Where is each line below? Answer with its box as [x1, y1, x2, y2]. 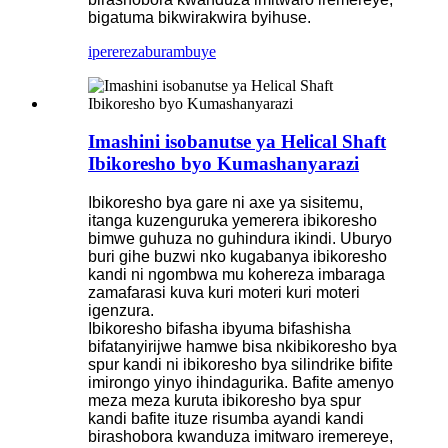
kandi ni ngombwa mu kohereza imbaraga [88, 266, 385, 284]
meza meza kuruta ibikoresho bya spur [88, 392, 361, 410]
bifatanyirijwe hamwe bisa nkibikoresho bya [88, 338, 397, 356]
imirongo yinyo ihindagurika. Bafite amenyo [88, 374, 394, 392]
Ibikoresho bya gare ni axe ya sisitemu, [88, 194, 363, 212]
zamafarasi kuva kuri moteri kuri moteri [88, 284, 360, 302]
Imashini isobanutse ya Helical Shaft [88, 131, 386, 153]
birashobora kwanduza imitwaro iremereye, [88, 428, 393, 446]
